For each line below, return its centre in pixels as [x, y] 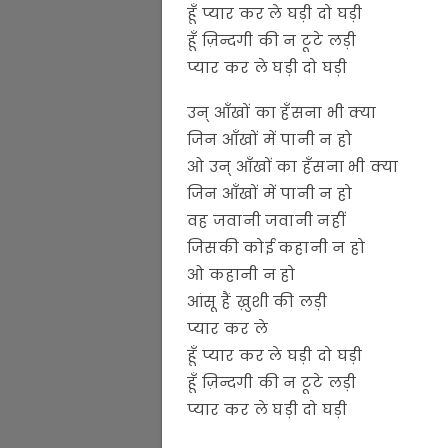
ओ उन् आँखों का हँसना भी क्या [293, 166]
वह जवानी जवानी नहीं [266, 220]
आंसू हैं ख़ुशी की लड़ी [257, 301]
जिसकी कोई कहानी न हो [276, 247]
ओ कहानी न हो [241, 274]
